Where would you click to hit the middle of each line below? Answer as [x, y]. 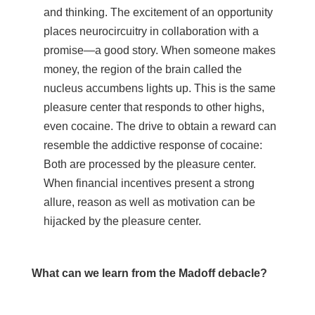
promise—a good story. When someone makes [159, 50]
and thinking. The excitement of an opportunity [158, 12]
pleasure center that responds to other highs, [154, 107]
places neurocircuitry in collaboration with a [151, 31]
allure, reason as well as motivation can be [149, 202]
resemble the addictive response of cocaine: [153, 145]
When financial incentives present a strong [149, 183]
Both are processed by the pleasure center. [149, 164]
